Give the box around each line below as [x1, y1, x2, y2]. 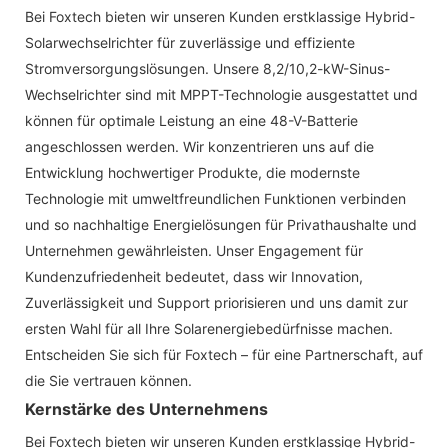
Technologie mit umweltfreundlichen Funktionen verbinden [25, 189, 406, 207]
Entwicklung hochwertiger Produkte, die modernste [25, 163, 360, 181]
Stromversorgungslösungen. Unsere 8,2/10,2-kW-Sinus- [25, 59, 390, 77]
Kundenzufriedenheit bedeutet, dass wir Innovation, [25, 267, 363, 285]
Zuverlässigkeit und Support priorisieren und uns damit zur [25, 293, 408, 311]
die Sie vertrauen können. [25, 371, 192, 389]
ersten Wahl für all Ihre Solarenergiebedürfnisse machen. [25, 319, 393, 337]
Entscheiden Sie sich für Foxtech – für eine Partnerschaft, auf [25, 345, 423, 363]
